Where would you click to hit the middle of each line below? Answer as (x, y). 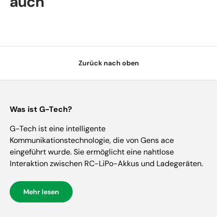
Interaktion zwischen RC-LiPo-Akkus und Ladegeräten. (106, 163)
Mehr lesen (41, 192)
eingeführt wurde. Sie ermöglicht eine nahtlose (92, 152)
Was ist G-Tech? (41, 109)
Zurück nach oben (108, 63)
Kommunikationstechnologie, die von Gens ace (92, 140)
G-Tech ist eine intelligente (58, 128)
